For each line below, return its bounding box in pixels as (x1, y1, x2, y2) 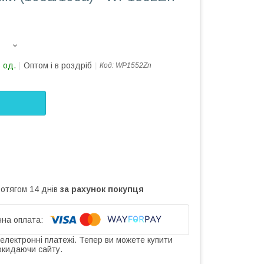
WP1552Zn (115, 61, 151, 70)
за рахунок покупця (60, 184, 144, 194)
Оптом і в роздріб (24, 61, 92, 70)
